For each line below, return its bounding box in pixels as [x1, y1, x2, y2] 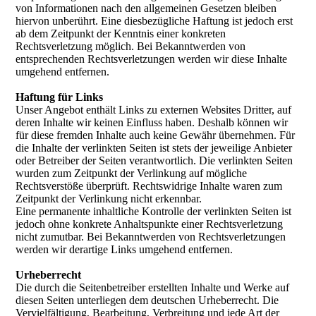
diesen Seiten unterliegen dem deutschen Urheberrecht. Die [16, 294, 279, 306]
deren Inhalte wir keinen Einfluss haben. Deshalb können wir [16, 116, 288, 128]
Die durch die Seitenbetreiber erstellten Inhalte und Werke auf [16, 281, 290, 293]
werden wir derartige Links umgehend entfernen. [16, 243, 233, 255]
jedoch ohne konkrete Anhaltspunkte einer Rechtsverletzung [16, 218, 284, 230]
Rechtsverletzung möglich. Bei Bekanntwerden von [16, 40, 246, 52]
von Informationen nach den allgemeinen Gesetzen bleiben [16, 2, 277, 14]
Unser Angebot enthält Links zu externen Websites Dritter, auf [16, 104, 292, 116]
